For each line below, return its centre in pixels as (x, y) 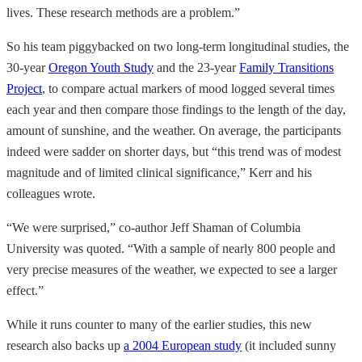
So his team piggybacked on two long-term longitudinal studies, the (178, 47)
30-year (27, 68)
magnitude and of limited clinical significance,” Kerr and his (159, 173)
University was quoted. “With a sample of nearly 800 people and (171, 249)
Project (24, 89)
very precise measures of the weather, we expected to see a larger (172, 270)
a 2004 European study (183, 346)
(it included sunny (289, 346)
